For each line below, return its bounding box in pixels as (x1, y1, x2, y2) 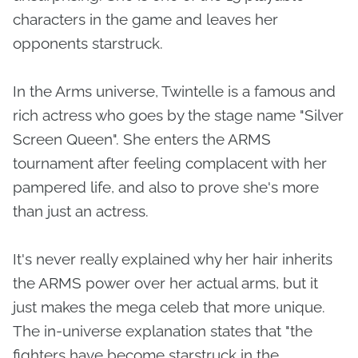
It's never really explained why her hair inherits (13, 250, 332, 268)
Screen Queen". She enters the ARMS (13, 130, 271, 149)
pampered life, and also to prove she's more (13, 178, 319, 197)
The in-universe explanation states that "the (13, 322, 312, 340)
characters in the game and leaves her (13, 10, 278, 29)
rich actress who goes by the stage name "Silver (13, 106, 344, 125)
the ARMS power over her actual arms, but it (13, 274, 318, 292)
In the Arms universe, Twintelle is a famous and (13, 82, 336, 101)
